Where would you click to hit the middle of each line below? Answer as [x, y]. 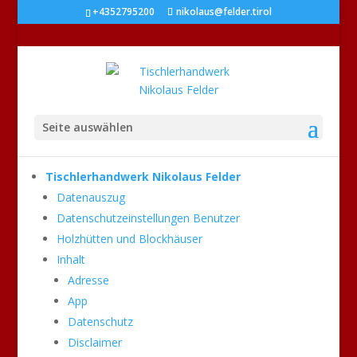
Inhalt [71, 259]
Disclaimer [94, 342]
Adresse [88, 280]
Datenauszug [90, 197]
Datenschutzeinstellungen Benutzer [148, 218]
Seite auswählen [87, 127]
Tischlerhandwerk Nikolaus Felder [143, 177]
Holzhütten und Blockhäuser [129, 239]
